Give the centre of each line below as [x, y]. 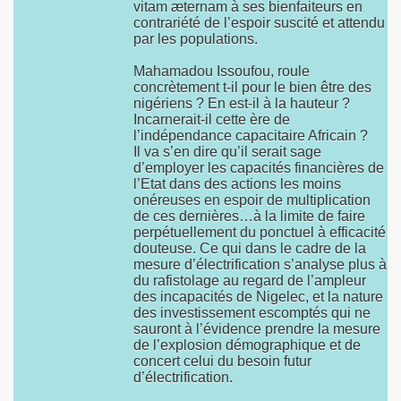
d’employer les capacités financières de [259, 168]
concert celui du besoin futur [222, 361]
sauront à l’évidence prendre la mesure [257, 329]
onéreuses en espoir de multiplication [252, 200]
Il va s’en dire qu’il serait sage [227, 152]
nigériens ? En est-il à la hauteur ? [242, 103]
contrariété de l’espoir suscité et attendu [259, 23]
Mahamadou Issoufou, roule [222, 71]
